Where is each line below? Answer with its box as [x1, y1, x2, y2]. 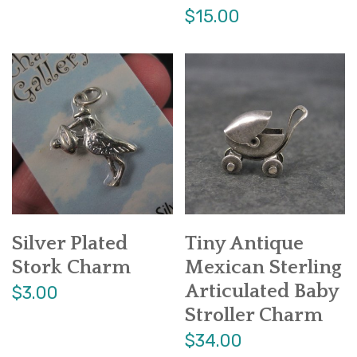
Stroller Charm [184, 304, 323, 327]
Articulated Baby [184, 280, 339, 303]
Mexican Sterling [184, 256, 342, 279]
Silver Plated [12, 232, 127, 255]
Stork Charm [12, 256, 131, 279]
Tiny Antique [184, 232, 304, 255]
